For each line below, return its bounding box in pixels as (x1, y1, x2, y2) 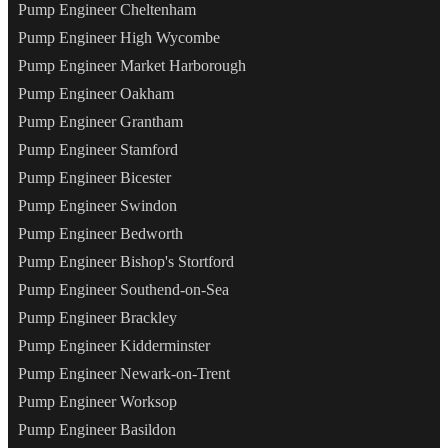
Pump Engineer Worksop (18, 393, 177, 411)
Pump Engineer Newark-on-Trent (18, 365, 230, 383)
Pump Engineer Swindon (18, 197, 177, 215)
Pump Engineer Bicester (18, 169, 171, 187)
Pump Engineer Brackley (18, 309, 177, 327)
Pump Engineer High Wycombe (18, 29, 220, 47)
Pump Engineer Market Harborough (18, 57, 246, 75)
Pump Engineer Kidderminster (18, 337, 210, 355)
